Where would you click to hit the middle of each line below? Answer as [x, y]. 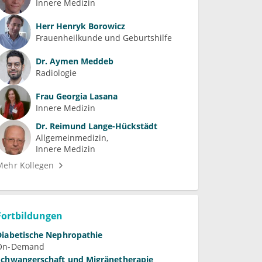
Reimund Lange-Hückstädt [103, 126]
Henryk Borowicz [90, 26]
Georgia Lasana [86, 96]
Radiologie [56, 73]
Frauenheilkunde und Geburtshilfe [104, 38]
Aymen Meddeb [81, 61]
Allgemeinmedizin [71, 137]
